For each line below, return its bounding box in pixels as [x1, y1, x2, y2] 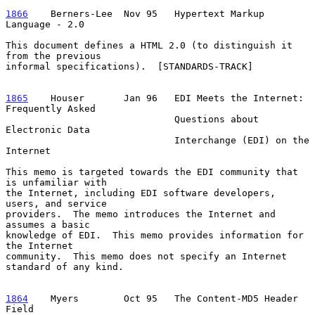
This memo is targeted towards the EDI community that [6, 166, 298, 177]
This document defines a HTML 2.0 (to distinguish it [6, 39, 292, 51]
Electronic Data [6, 124, 90, 135]
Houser [28, 92, 96, 103]
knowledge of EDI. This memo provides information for [6, 229, 304, 240]
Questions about [6, 113, 174, 124]
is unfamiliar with [6, 176, 107, 188]
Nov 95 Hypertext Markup [124, 8, 264, 19]
